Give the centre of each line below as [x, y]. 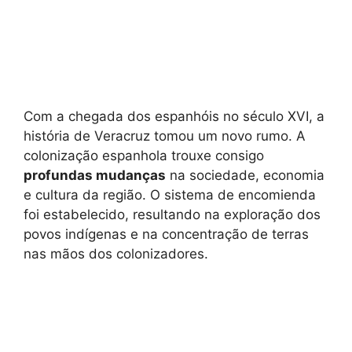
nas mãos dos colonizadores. [116, 253]
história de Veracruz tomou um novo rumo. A [165, 136]
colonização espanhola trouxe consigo [144, 155]
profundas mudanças [95, 175]
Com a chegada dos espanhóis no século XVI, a [174, 116]
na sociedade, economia [245, 175]
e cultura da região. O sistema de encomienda [170, 194]
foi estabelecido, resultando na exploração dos [172, 214]
